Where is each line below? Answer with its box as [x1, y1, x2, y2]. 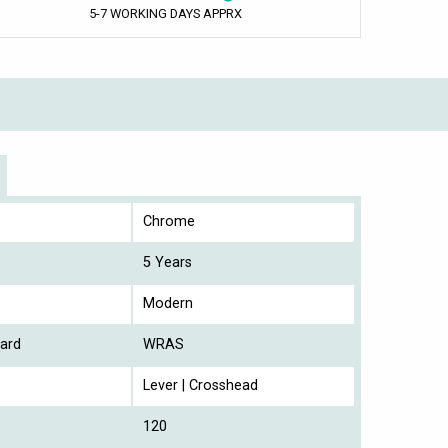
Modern [143, 294, 193, 312]
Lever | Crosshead [143, 376, 258, 394]
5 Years [143, 253, 192, 271]
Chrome [143, 212, 195, 230]
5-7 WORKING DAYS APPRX [88, 5, 242, 21]
